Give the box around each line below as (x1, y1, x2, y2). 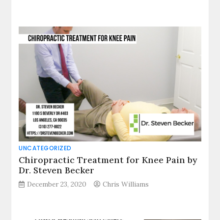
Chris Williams (103, 179, 149, 189)
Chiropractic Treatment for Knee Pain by (19, 154, 197, 165)
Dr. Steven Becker (19, 164, 95, 176)
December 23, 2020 (27, 179, 87, 189)
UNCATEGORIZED (19, 143, 72, 152)
